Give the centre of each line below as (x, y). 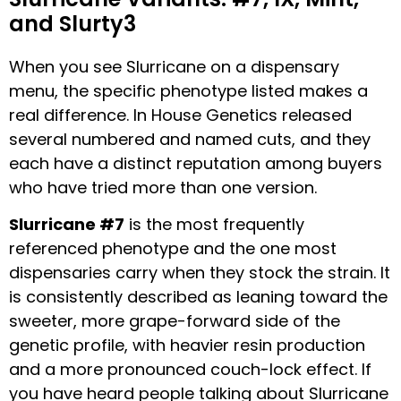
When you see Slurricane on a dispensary (174, 66)
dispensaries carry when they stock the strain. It (200, 273)
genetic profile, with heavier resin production (187, 346)
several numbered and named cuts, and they (190, 139)
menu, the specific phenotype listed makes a (188, 90)
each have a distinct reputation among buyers (196, 163)
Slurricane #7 (67, 225)
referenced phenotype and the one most (173, 249)
